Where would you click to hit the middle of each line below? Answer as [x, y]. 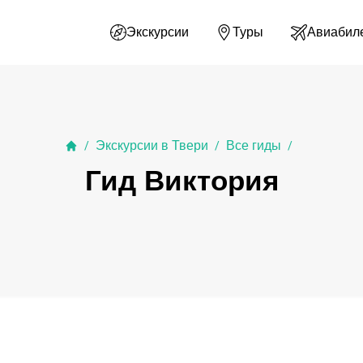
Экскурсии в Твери [152, 145]
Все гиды [253, 145]
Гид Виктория [181, 180]
